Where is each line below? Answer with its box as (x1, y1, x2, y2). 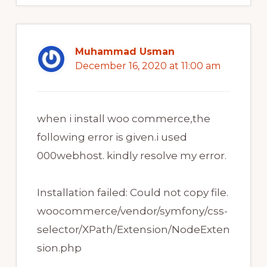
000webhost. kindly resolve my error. (36, 150, 226, 162)
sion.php (36, 242, 82, 254)
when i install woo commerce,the (36, 113, 210, 125)
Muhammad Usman (74, 46, 175, 58)
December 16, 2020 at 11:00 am (74, 60, 221, 72)
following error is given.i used (36, 131, 187, 144)
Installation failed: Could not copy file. (36, 187, 228, 199)
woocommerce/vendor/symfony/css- (36, 205, 228, 218)
